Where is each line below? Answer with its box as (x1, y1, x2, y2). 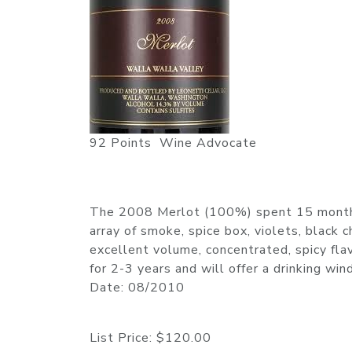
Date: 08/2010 (90, 279, 185, 297)
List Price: (90, 329, 156, 347)
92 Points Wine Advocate (90, 134, 257, 152)
